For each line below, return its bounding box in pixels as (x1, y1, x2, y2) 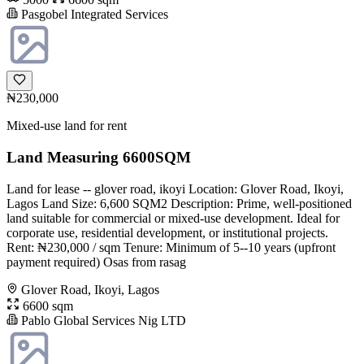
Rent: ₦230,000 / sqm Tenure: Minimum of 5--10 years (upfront (6, 240, 336, 254)
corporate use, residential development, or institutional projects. (6, 225, 328, 240)
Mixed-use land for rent (6, 119, 127, 133)
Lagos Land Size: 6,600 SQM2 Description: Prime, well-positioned (6, 196, 352, 210)
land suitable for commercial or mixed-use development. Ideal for (6, 210, 340, 225)
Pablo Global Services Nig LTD (18, 313, 186, 327)
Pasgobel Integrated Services (18, 7, 168, 22)
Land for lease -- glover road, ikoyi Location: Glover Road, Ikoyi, (6, 181, 344, 196)
